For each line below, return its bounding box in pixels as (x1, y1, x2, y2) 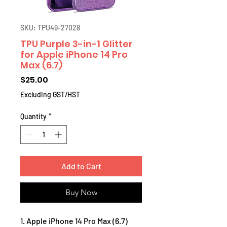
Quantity (20, 111, 47, 121)
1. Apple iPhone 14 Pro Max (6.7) (20, 215, 128, 225)
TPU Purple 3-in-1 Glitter (20, 37, 133, 50)
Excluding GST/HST (20, 90, 80, 99)
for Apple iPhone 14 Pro (20, 48, 128, 61)
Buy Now (65, 187, 97, 197)
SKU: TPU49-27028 (20, 23, 80, 32)
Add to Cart (61, 161, 101, 171)
